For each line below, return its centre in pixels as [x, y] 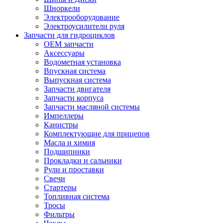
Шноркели [62, 8]
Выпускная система [77, 80]
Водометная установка [82, 62]
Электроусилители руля [84, 26]
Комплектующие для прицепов [97, 133]
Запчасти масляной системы [92, 107]
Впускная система [75, 71]
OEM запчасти [69, 44]
